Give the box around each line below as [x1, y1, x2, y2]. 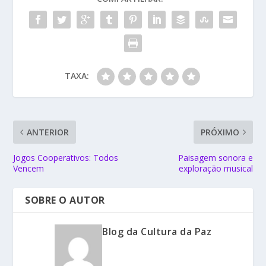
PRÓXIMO [200, 126, 239, 138]
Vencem [13, 162, 45, 174]
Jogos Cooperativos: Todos [13, 151, 119, 163]
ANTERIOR [27, 126, 69, 138]
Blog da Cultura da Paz [102, 224, 211, 238]
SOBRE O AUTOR [25, 193, 105, 207]
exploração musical [178, 162, 253, 174]
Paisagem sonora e [178, 151, 253, 163]
